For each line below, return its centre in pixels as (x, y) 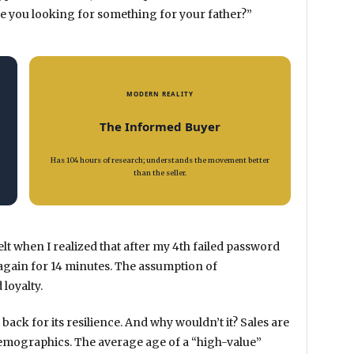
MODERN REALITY (160, 93)
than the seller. (160, 172)
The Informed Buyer (160, 126)
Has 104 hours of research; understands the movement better (160, 160)
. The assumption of (164, 267)
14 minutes (80, 267)
